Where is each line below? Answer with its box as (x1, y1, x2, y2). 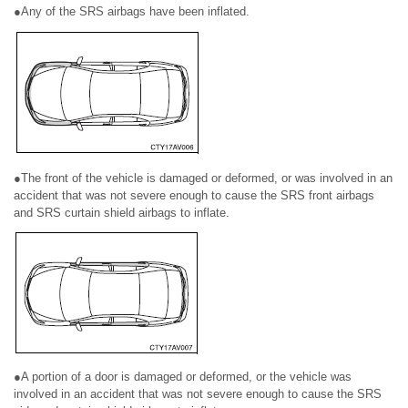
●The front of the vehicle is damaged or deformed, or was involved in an (14, 171, 393, 185)
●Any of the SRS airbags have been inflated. (14, 5, 250, 18)
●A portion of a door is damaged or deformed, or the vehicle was (14, 370, 352, 383)
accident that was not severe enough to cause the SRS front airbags (14, 189, 374, 202)
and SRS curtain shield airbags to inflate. (14, 206, 229, 219)
